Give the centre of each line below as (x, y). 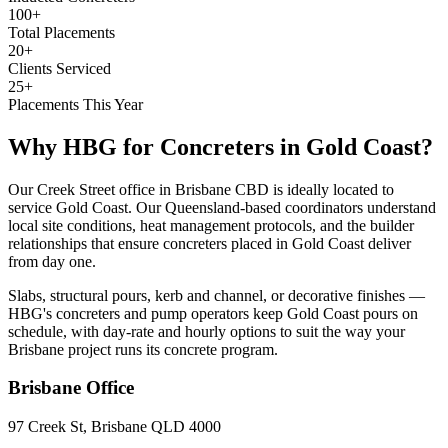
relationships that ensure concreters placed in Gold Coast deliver (209, 243)
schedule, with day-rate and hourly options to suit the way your (206, 331)
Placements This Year (75, 104)
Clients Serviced (59, 68)
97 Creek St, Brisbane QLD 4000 (114, 427)
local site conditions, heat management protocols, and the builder (211, 225)
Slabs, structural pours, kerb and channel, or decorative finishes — (216, 295)
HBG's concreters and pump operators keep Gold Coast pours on (213, 313)
